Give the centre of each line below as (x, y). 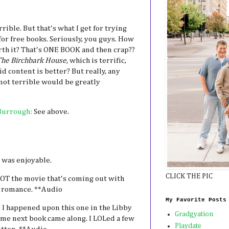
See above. (51, 111)
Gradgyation (194, 214)
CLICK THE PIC (189, 176)
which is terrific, (97, 61)
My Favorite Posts (196, 200)
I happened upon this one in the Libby (67, 208)
